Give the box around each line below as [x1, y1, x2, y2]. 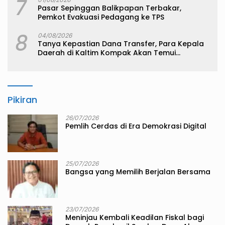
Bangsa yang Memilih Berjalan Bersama [65, 167, 210, 177]
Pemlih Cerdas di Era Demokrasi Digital [65, 121, 206, 132]
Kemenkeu [38, 57, 76, 67]
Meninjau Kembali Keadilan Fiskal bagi [65, 212, 204, 223]
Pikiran [8, 93, 37, 106]
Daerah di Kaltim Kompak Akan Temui [38, 48, 176, 58]
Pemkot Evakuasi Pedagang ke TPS [38, 12, 164, 23]
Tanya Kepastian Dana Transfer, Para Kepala [38, 39, 204, 49]
